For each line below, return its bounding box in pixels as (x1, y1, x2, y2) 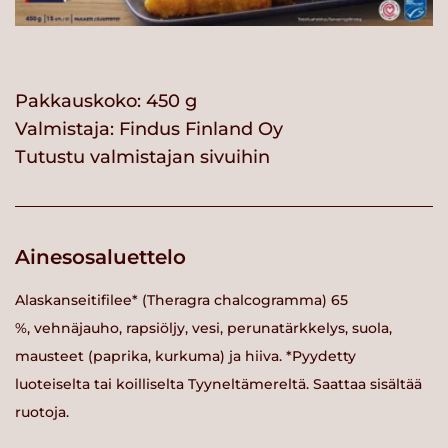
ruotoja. (15, 402, 69, 421)
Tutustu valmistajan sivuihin (15, 146, 270, 169)
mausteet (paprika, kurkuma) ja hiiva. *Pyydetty (15, 346, 356, 365)
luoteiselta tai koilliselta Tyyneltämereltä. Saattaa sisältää (15, 374, 422, 393)
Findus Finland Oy (119, 118, 283, 141)
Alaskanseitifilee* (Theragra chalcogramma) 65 (15, 290, 348, 309)
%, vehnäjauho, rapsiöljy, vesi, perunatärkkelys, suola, (15, 318, 392, 337)
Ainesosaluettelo (15, 245, 186, 270)
